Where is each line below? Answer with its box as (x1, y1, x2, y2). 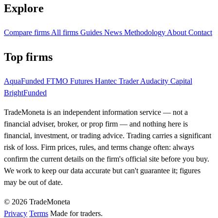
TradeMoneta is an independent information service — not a (4, 108, 188, 116)
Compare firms (4, 28, 51, 36)
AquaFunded (4, 76, 46, 85)
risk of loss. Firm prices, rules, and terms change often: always (4, 143, 194, 151)
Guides (80, 28, 104, 36)
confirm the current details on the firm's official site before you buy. (4, 154, 209, 163)
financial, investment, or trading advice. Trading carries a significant (4, 131, 211, 140)
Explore (4, 2, 44, 15)
